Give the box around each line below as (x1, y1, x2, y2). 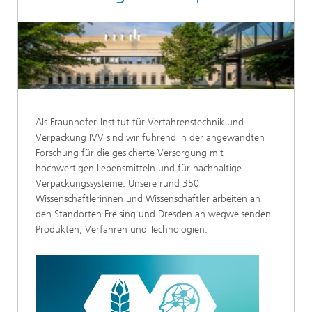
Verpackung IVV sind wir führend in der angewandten (36, 131, 265, 143)
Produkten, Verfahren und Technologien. (36, 223, 208, 235)
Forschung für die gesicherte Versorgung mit (36, 146, 224, 159)
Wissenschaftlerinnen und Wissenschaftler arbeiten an (36, 192, 260, 205)
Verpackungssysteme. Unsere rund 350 (36, 177, 199, 189)
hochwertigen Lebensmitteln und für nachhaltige (36, 162, 242, 174)
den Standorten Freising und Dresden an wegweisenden (36, 208, 271, 220)
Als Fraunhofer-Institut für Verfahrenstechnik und (36, 116, 244, 128)
